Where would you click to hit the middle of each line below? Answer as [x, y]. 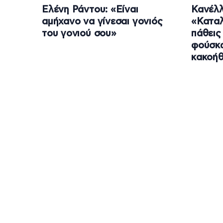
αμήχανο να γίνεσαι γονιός [102, 22]
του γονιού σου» [79, 34]
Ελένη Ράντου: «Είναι [90, 10]
